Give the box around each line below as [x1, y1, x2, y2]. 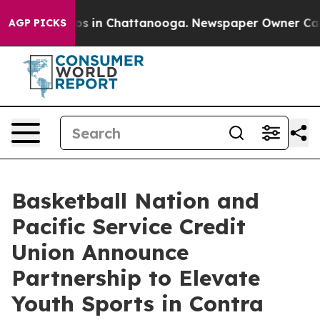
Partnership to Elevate [11, 264, 260, 291]
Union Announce [11, 239, 189, 266]
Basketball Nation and [11, 187, 259, 214]
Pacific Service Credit [11, 213, 246, 240]
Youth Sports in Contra [11, 290, 264, 317]
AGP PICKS [9, 16, 66, 29]
